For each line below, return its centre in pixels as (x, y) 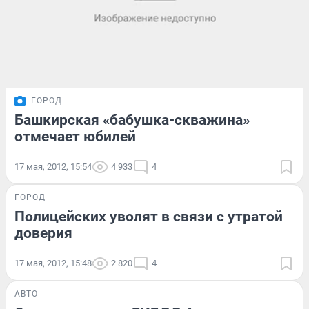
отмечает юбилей (75, 136)
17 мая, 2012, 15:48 (53, 263)
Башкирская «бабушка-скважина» (132, 120)
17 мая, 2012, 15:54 (53, 166)
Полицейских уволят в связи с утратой (149, 216)
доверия (43, 233)
